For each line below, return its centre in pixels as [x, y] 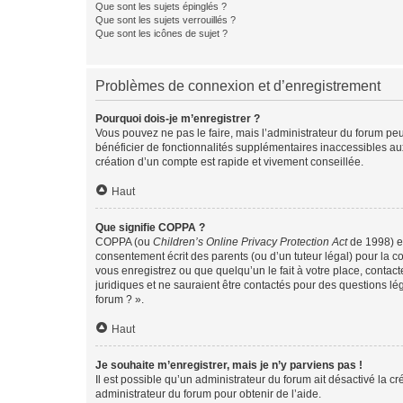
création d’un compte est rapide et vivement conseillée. [229, 162]
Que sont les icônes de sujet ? [161, 33]
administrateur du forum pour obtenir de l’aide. [208, 394]
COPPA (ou [124, 242]
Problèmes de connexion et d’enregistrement [238, 86]
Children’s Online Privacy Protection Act [250, 242]
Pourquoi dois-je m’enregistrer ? [178, 119]
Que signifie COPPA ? [150, 228]
